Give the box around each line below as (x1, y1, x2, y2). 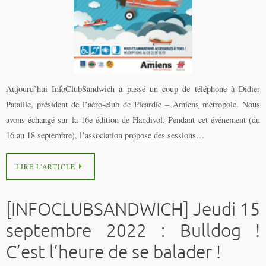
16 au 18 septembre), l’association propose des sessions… (6, 129, 204, 141)
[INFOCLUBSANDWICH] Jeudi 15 (6, 198, 260, 221)
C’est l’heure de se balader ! (6, 241, 221, 264)
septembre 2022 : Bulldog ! (6, 220, 260, 243)
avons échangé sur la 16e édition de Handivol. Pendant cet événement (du (6, 113, 260, 125)
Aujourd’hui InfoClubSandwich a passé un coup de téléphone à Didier (6, 83, 260, 94)
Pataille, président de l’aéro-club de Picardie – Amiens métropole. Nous (6, 98, 260, 110)
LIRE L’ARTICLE (16, 162, 75, 172)
